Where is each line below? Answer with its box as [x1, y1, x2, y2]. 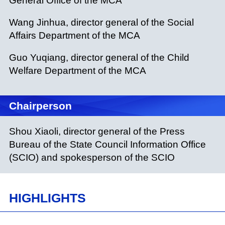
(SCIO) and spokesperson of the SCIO [9, 152, 175, 163]
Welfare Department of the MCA [9, 65, 146, 76]
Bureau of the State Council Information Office [9, 139, 206, 150]
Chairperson [9, 99, 72, 111]
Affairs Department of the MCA [9, 30, 140, 41]
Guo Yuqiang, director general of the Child [9, 52, 189, 63]
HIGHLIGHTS [9, 191, 86, 205]
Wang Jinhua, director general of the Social [9, 17, 194, 28]
